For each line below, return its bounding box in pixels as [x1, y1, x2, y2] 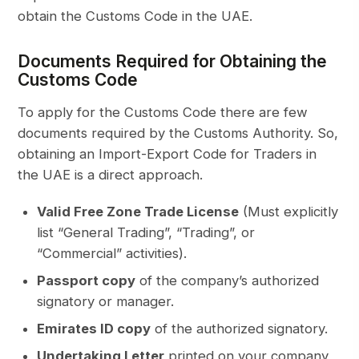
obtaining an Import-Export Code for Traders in [18, 146, 317, 163]
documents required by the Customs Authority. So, [18, 125, 339, 142]
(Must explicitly [239, 204, 339, 220]
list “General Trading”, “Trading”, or [37, 224, 256, 241]
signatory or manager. [37, 293, 175, 310]
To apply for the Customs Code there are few [18, 104, 309, 121]
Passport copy [37, 272, 136, 289]
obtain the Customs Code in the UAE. [18, 8, 253, 25]
